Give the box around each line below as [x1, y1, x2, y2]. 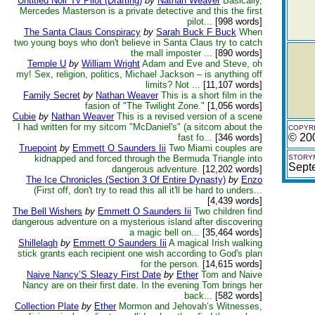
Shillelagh [18, 238, 58, 248]
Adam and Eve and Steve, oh [142, 58, 262, 69]
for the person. [141, 259, 200, 269]
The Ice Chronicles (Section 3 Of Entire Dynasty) [26, 174, 226, 185]
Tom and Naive [201, 269, 262, 280]
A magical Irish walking [169, 238, 262, 248]
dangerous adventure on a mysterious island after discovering [12, 217, 262, 227]
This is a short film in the [161, 90, 262, 101]
